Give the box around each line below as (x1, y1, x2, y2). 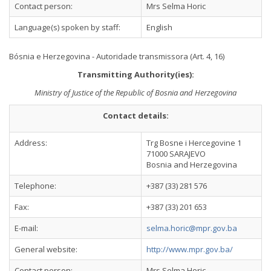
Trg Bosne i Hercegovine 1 (146, 137, 241, 148)
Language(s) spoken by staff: (15, 22, 120, 33)
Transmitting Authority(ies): (77, 69, 194, 80)
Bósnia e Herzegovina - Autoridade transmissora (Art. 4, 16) (9, 51, 224, 62)
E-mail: (15, 223, 38, 233)
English (146, 22, 172, 33)
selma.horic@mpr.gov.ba (146, 223, 237, 233)
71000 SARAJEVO (146, 148, 206, 159)
